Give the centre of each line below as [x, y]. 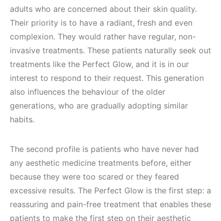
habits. [25, 120]
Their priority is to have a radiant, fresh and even [101, 23]
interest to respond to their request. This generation [107, 78]
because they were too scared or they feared [94, 177]
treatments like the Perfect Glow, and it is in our [99, 64]
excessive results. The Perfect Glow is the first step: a [110, 191]
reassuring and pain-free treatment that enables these [110, 204]
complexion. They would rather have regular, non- [103, 37]
